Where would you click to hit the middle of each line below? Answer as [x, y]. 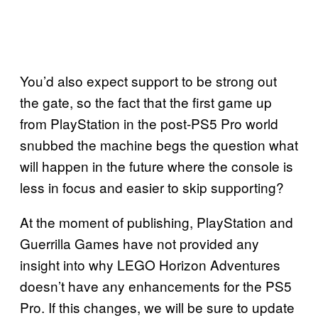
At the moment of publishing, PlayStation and [157, 222]
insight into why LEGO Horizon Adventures [150, 265]
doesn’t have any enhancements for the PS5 [156, 286]
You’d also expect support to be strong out [148, 81]
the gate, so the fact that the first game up [146, 102]
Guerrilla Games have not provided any [139, 243]
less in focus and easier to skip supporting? [152, 187]
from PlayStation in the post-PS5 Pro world [149, 124]
